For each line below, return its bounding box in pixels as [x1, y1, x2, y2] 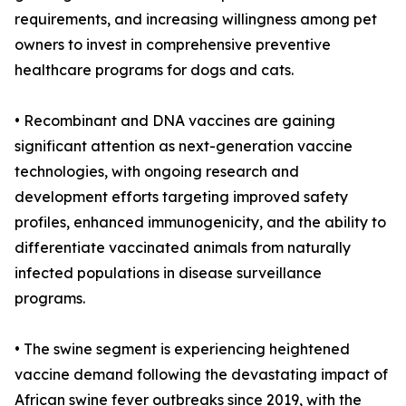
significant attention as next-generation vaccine [14, 137, 353, 156]
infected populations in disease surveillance [14, 264, 322, 283]
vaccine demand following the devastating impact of [14, 365, 388, 384]
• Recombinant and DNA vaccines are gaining [14, 111, 335, 130]
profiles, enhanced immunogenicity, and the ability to [14, 213, 386, 232]
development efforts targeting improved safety [14, 188, 348, 207]
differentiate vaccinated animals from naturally [14, 238, 351, 257]
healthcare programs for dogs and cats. [14, 61, 294, 80]
